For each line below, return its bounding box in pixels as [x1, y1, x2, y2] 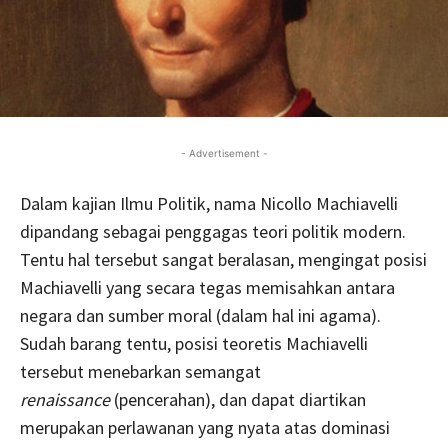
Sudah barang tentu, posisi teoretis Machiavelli [20, 331, 368, 355]
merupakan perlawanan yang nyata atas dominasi [20, 415, 390, 439]
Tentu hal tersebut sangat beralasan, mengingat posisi [20, 247, 427, 271]
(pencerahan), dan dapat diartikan [114, 387, 366, 411]
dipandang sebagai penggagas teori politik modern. [20, 219, 406, 243]
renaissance [20, 387, 114, 411]
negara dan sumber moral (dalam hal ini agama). [20, 303, 381, 327]
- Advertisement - [180, 146, 268, 159]
